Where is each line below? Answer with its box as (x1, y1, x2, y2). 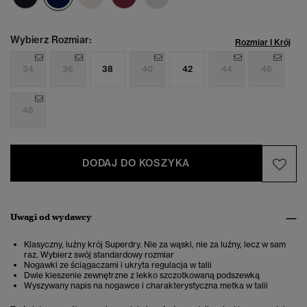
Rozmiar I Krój (235, 37, 291, 48)
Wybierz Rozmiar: (10, 34, 91, 47)
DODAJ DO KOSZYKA (82, 157, 190, 170)
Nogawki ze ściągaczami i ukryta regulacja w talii (24, 260, 212, 271)
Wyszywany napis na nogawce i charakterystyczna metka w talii (24, 280, 268, 291)
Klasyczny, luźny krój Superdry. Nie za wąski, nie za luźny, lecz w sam (24, 239, 286, 250)
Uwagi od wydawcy (10, 211, 92, 223)
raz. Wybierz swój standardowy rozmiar (24, 249, 174, 260)
